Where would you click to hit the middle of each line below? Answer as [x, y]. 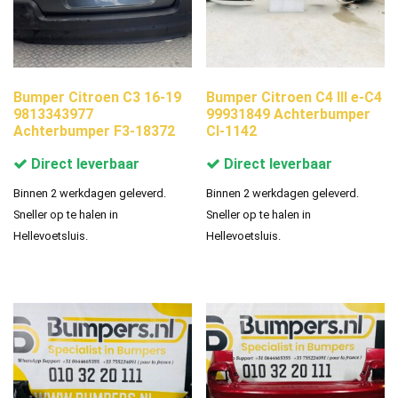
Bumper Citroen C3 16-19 [97, 98]
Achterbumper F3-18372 [94, 131]
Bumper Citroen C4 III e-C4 [295, 98]
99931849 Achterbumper [289, 115]
